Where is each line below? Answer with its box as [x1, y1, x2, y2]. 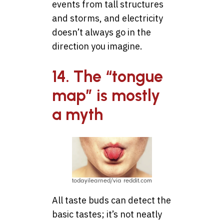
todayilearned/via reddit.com [72, 177, 152, 184]
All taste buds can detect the [52, 194, 171, 206]
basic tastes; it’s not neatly [52, 208, 162, 220]
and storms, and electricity [52, 12, 163, 24]
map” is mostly [52, 85, 160, 105]
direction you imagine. [52, 40, 142, 52]
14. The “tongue [52, 66, 163, 86]
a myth [52, 104, 103, 124]
